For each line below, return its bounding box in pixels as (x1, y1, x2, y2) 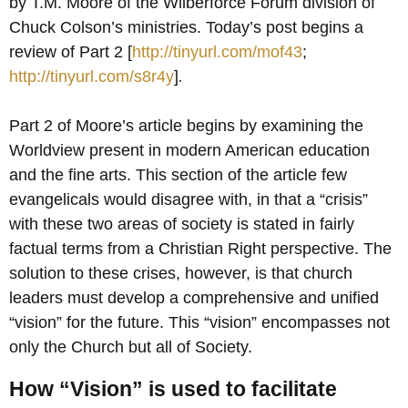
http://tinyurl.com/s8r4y (9, 67, 174, 87)
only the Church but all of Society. (9, 338, 252, 357)
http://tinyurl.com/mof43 (132, 43, 302, 62)
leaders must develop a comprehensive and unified (9, 289, 379, 308)
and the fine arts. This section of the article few (9, 166, 347, 185)
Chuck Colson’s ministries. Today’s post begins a (9, 18, 363, 37)
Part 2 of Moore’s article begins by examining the (9, 117, 363, 136)
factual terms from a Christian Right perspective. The (9, 240, 392, 259)
